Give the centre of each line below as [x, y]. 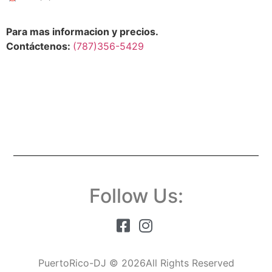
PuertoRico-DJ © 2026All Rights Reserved [136, 263]
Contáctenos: [39, 46]
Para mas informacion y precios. [82, 31]
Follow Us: [136, 196]
